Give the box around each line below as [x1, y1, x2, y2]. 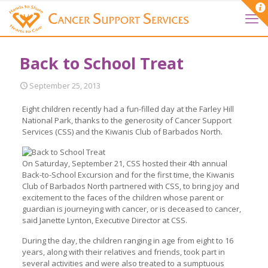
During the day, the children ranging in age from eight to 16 [22, 234, 233, 246]
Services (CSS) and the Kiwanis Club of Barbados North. [22, 126, 223, 137]
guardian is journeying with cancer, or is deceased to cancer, [22, 203, 241, 214]
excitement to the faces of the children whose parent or [22, 191, 224, 203]
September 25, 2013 [29, 80, 100, 91]
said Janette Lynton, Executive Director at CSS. [22, 214, 187, 226]
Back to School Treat [20, 51, 184, 74]
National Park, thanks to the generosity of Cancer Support [22, 114, 232, 126]
